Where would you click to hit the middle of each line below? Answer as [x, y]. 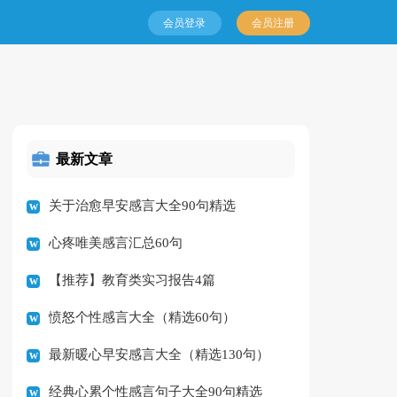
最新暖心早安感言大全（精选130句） [160, 354]
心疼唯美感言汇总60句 [116, 242]
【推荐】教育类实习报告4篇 [132, 280]
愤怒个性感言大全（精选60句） [143, 317]
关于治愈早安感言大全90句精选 [143, 205]
